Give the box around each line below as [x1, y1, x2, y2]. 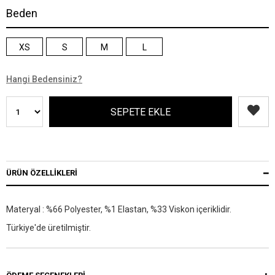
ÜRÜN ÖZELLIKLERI [6, 168, 77, 178]
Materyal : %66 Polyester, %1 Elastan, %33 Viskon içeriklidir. [6, 204, 231, 215]
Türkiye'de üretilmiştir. [6, 223, 91, 233]
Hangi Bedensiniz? [6, 74, 82, 85]
